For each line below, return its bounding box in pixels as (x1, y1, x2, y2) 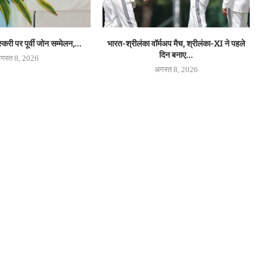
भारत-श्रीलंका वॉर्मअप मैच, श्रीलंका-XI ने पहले (107, 37, 246, 49)
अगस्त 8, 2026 (154, 64, 198, 74)
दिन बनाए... (159, 48, 194, 60)
